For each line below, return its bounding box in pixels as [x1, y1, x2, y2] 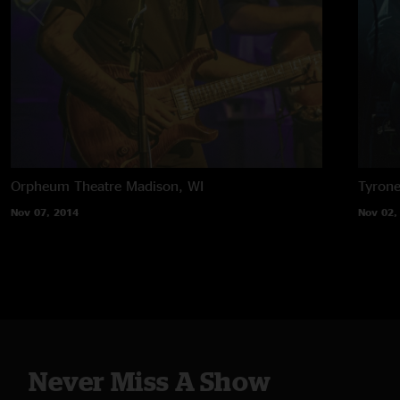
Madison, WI [126, 177, 204, 194]
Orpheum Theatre [11, 177, 121, 194]
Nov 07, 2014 [11, 205, 79, 218]
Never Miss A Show [29, 365, 271, 396]
